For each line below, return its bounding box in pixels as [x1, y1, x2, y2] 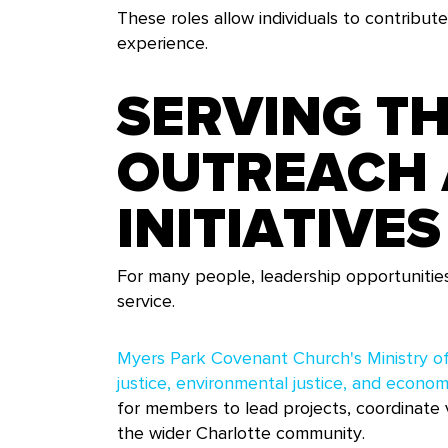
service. [117, 288, 175, 314]
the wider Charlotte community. [117, 420, 365, 446]
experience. [117, 30, 208, 56]
